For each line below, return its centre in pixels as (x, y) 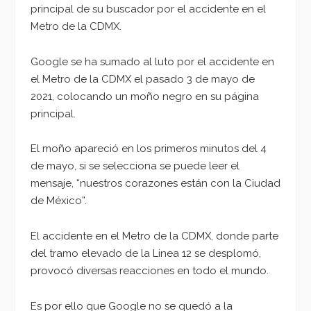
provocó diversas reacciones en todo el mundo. (150, 270)
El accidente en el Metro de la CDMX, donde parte (154, 236)
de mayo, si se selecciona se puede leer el (135, 166)
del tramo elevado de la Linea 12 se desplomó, (146, 253)
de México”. (59, 201)
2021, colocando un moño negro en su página (145, 96)
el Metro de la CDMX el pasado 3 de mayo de (143, 79)
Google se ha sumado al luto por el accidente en (152, 61)
